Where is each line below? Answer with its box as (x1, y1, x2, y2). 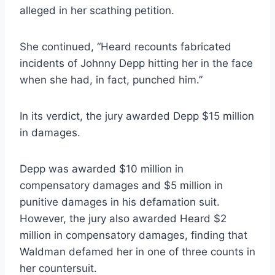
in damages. (20, 126, 80, 139)
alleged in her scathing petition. (20, 4, 174, 17)
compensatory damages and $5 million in (20, 179, 223, 192)
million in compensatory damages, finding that (20, 229, 247, 242)
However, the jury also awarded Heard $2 (20, 212, 227, 225)
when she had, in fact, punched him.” (20, 74, 203, 87)
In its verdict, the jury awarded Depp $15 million (20, 110, 254, 123)
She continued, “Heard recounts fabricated (20, 41, 231, 53)
